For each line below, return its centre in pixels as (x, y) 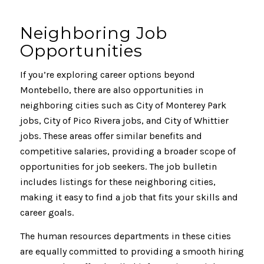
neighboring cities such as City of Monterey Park (123, 105)
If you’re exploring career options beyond (107, 75)
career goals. (47, 213)
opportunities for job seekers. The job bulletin (118, 167)
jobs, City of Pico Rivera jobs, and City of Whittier (124, 121)
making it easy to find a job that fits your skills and (129, 197)
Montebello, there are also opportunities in (111, 90)
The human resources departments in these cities (125, 236)
